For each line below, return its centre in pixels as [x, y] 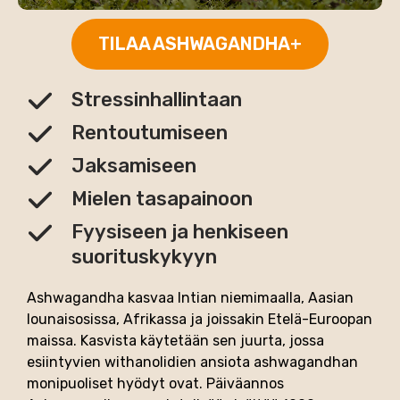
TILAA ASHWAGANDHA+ [200, 43]
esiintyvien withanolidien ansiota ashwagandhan [192, 362]
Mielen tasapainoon [162, 199]
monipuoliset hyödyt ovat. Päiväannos [155, 384]
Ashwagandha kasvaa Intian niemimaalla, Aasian [190, 298]
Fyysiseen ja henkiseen [180, 232]
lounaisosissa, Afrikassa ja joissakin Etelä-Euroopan [200, 320]
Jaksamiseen [134, 166]
